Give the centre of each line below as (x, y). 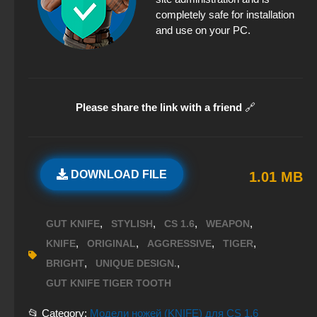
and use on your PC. (203, 30)
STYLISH (132, 224)
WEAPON (228, 224)
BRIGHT (65, 264)
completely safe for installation (225, 15)
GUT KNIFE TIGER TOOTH (109, 283)
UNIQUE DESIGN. (136, 264)
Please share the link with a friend (159, 108)
